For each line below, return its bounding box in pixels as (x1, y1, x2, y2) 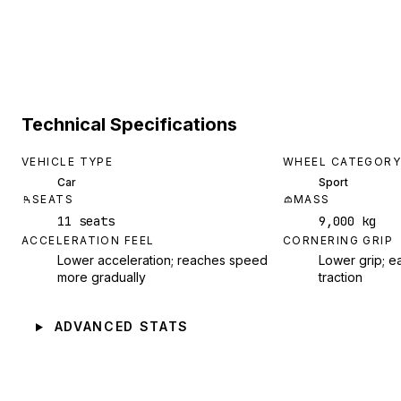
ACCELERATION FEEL (21, 234, 155, 248)
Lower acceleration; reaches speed (57, 252, 268, 269)
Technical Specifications (21, 113, 237, 135)
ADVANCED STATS (54, 319, 190, 335)
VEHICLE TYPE (21, 155, 114, 169)
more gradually (57, 269, 146, 286)
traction (319, 269, 363, 286)
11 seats (57, 213, 115, 230)
